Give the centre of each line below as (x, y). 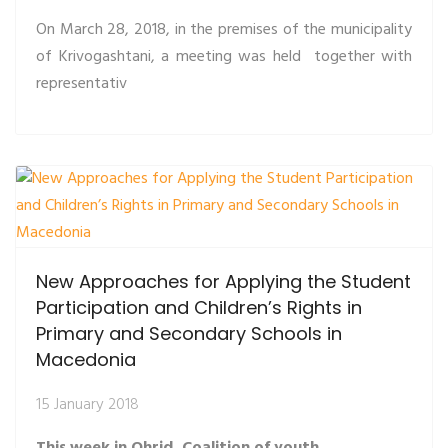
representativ (81, 83)
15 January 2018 (87, 404)
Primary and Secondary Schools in (189, 333)
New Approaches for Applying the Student (223, 281)
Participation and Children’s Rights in (199, 307)
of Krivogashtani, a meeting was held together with (224, 56)
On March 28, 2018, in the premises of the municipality (224, 29)
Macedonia (86, 359)
